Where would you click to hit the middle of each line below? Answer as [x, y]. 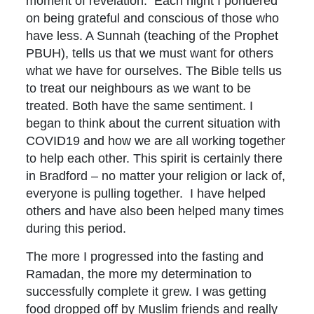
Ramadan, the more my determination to [139, 274]
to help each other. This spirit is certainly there [155, 158]
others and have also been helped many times [155, 211]
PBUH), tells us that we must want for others [150, 53]
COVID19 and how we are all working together [156, 141]
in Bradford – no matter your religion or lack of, [156, 176]
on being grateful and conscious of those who [153, 18]
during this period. [76, 228]
